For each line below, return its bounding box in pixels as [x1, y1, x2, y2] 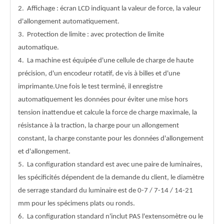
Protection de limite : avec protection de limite [27, 31, 164, 38]
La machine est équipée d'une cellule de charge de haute [27, 57, 193, 64]
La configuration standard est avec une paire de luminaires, [27, 161, 202, 168]
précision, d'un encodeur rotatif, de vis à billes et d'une [18, 70, 180, 77]
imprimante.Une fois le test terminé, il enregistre [18, 83, 162, 90]
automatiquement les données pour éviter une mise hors [18, 96, 188, 103]
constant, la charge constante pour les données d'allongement [18, 135, 203, 142]
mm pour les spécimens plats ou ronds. [18, 200, 135, 207]
